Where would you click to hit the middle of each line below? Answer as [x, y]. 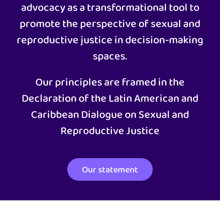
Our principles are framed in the [110, 82]
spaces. [110, 56]
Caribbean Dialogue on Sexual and [110, 114]
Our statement [110, 169]
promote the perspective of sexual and [110, 23]
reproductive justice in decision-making [110, 40]
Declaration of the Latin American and [110, 98]
